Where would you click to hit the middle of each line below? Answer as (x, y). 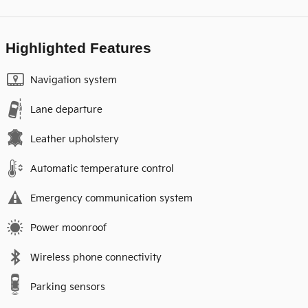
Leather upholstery (75, 139)
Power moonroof (68, 228)
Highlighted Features (78, 47)
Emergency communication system (111, 198)
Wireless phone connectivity (96, 257)
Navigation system (74, 80)
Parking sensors (68, 287)
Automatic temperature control (102, 168)
